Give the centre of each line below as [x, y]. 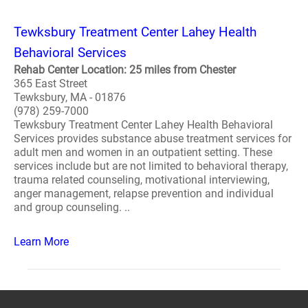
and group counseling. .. [72, 207]
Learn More [41, 242]
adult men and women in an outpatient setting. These [143, 152]
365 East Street [51, 84]
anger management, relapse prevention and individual [144, 194]
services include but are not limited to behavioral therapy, [151, 166]
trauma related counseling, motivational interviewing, [142, 180]
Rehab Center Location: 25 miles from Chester [125, 70]
